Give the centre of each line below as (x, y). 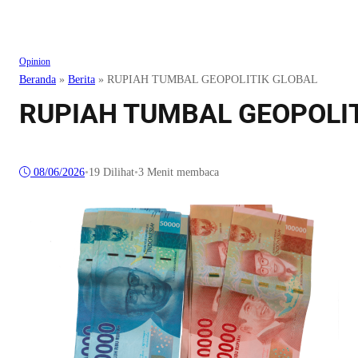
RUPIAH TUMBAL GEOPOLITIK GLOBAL (213, 80)
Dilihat (117, 173)
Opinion (35, 62)
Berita (82, 80)
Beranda (38, 80)
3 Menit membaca (179, 173)
